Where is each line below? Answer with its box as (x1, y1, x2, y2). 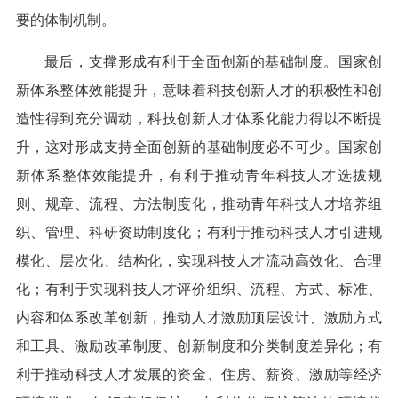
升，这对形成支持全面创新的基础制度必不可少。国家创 (15, 139, 383, 155)
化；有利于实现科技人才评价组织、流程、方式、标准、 (15, 282, 383, 298)
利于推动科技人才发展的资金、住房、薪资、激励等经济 (15, 367, 383, 383)
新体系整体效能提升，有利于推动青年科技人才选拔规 (15, 168, 383, 184)
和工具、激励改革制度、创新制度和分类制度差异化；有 (15, 338, 383, 354)
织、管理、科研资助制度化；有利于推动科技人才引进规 (15, 225, 383, 241)
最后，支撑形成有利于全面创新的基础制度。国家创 (44, 54, 383, 70)
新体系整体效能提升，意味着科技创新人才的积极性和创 (15, 83, 383, 99)
